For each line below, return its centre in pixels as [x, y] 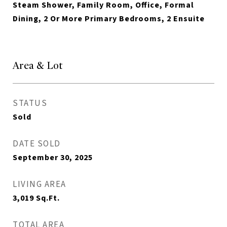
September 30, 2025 [53, 158]
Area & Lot [37, 66]
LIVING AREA [40, 185]
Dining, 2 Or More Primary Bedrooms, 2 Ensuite [109, 19]
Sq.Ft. [48, 198]
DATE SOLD [37, 144]
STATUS [30, 104]
